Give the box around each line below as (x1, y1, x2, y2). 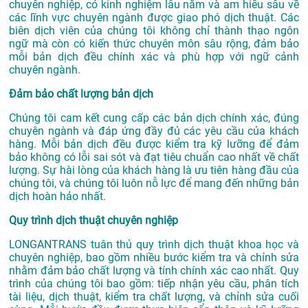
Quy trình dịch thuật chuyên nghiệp (9, 214, 178, 228)
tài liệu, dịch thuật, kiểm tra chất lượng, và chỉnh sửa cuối (9, 290, 299, 304)
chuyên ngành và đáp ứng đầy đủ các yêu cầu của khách (9, 124, 299, 138)
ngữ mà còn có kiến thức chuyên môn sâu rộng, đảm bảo (9, 37, 299, 51)
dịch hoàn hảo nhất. (9, 190, 106, 203)
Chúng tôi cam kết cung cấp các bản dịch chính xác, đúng (9, 111, 299, 125)
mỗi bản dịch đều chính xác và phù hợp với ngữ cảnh (9, 50, 299, 64)
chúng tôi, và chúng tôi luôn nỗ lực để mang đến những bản (9, 177, 299, 190)
